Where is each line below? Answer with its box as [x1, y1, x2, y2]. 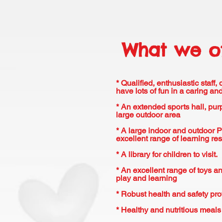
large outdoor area [116, 110, 180, 119]
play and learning [116, 173, 177, 183]
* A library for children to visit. [116, 150, 220, 159]
